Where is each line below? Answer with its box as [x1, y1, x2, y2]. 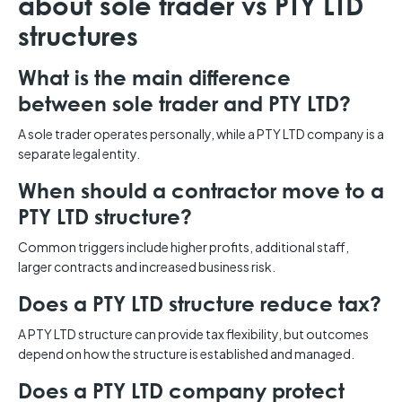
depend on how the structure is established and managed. [18, 345, 354, 363]
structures [18, 19, 138, 52]
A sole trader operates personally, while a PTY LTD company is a [18, 126, 384, 143]
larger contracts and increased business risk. [18, 258, 275, 275]
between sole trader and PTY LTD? [18, 92, 351, 117]
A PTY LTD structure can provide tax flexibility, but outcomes [18, 326, 369, 343]
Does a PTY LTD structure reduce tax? [18, 292, 381, 317]
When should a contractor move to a [18, 179, 384, 204]
